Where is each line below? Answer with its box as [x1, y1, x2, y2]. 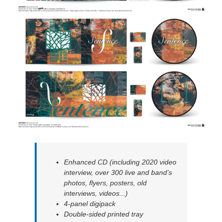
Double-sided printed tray [64, 210, 143, 219]
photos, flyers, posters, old [64, 179, 147, 187]
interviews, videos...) [64, 189, 128, 198]
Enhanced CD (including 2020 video [64, 158, 176, 166]
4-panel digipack [64, 200, 115, 208]
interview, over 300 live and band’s [64, 168, 172, 177]
